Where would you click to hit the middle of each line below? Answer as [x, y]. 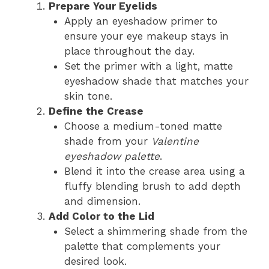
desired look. [95, 261]
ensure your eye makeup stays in [146, 36]
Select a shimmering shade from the [156, 231]
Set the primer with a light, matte [148, 66]
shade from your [107, 141]
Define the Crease [96, 111]
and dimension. [102, 201]
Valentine [175, 141]
